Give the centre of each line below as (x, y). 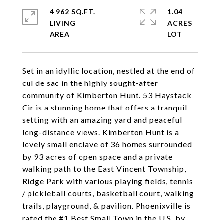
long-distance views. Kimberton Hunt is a (101, 132)
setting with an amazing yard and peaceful (102, 120)
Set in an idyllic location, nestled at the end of (109, 70)
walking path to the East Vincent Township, (104, 169)
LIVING (63, 23)
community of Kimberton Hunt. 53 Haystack (107, 95)
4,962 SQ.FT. (72, 12)
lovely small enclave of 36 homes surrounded (107, 144)
